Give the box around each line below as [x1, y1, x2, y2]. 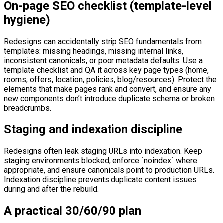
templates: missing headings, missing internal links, [4, 46, 183, 56]
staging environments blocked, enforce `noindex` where [4, 155, 197, 165]
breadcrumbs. [4, 103, 51, 112]
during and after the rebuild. [4, 184, 99, 194]
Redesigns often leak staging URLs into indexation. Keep [4, 146, 202, 156]
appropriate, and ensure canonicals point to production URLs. [4, 165, 214, 175]
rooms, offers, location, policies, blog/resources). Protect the [4, 74, 217, 84]
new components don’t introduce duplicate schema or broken [4, 93, 215, 103]
